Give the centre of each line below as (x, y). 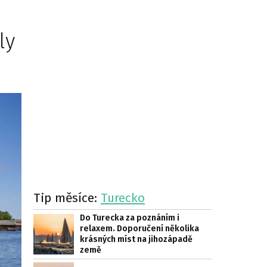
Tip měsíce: (67, 198)
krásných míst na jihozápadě (136, 239)
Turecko (123, 198)
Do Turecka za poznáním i (130, 218)
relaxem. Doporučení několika (139, 229)
